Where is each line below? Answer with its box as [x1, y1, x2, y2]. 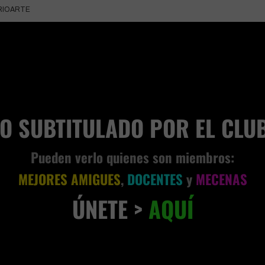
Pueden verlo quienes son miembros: [31, 147, 234, 168]
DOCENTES [127, 169, 186, 190]
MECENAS [195, 169, 247, 190]
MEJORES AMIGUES [18, 169, 121, 190]
